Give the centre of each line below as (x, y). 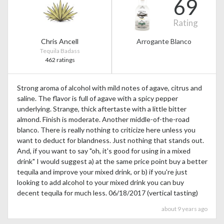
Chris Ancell (60, 41)
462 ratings (60, 59)
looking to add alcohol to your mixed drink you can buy (100, 182)
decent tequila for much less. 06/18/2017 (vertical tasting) (107, 193)
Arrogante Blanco (164, 41)
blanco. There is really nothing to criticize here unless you (106, 130)
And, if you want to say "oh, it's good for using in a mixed (103, 151)
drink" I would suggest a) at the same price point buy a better (112, 161)
